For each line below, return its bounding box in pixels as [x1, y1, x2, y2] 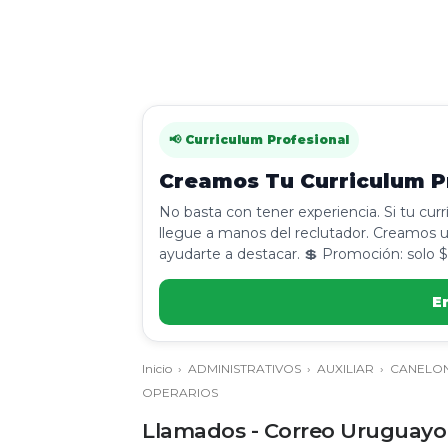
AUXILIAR [317, 361, 374, 376]
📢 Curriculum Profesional [169, 132, 349, 147]
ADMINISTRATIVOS [188, 361, 301, 376]
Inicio [142, 361, 172, 376]
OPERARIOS [142, 385, 218, 400]
